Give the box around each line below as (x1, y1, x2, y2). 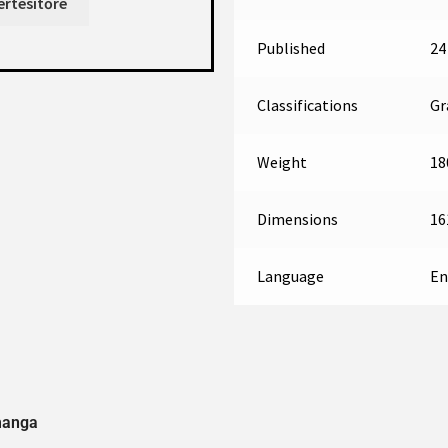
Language (256, 266, 324, 286)
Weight (256, 152, 307, 172)
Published (256, 38, 325, 58)
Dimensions (256, 209, 338, 229)
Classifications (256, 95, 358, 115)
